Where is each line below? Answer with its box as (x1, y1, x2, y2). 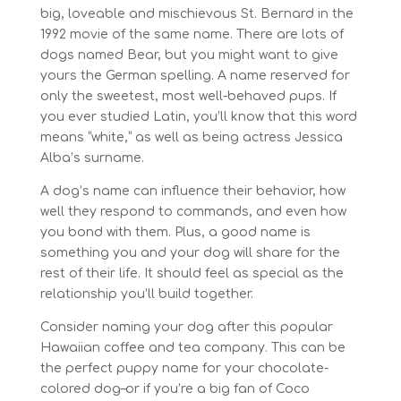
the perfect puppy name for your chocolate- (39, 362, 328, 375)
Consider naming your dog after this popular (39, 320, 333, 334)
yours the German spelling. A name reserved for (39, 69, 350, 82)
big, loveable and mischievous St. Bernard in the (39, 7, 354, 21)
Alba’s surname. (39, 151, 144, 165)
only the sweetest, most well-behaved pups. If (39, 90, 337, 103)
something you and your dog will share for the (39, 246, 340, 260)
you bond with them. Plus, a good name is (39, 226, 311, 239)
